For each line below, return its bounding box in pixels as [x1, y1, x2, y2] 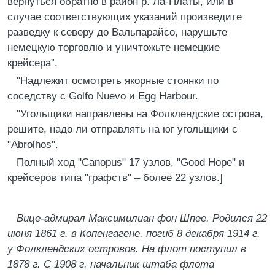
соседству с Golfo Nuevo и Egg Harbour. [7, 90, 198, 102]
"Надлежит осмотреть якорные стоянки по [17, 75, 219, 87]
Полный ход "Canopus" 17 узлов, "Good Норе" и [17, 157, 245, 168]
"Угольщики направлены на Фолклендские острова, [17, 108, 263, 120]
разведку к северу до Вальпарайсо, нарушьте [7, 26, 227, 38]
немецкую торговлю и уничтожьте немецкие [7, 42, 220, 53]
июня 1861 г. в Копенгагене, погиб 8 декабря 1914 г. [7, 228, 260, 239]
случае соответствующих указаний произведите [7, 11, 242, 23]
